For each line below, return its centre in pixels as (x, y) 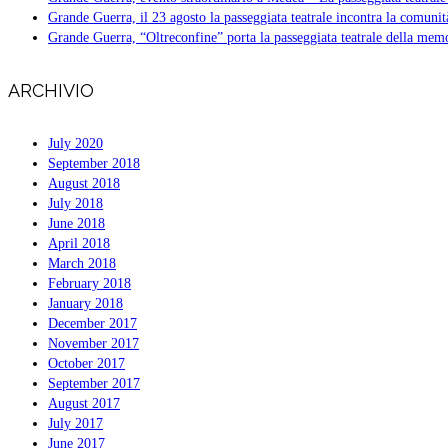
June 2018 (76, 224)
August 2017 (84, 404)
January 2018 (85, 304)
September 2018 (94, 164)
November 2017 (93, 344)
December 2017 (92, 324)
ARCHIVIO (51, 91)
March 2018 (82, 264)
